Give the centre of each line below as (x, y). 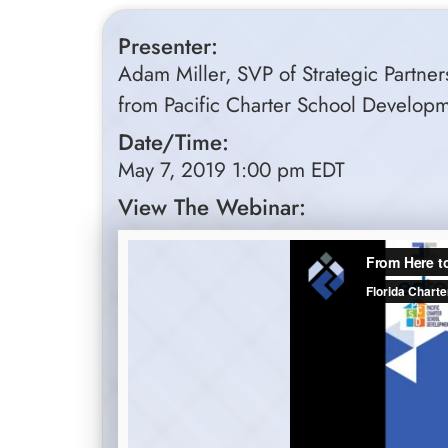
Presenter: (168, 45)
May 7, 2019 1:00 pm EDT (231, 169)
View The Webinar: (212, 206)
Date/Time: (173, 141)
